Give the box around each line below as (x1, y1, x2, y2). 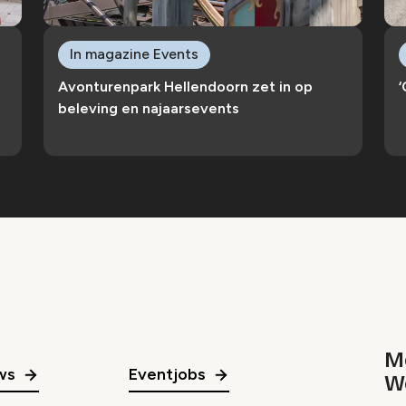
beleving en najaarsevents (58, 100, 239, 118)
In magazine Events (70, 45, 198, 63)
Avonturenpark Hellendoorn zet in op (58, 78, 313, 96)
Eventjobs (129, 364, 206, 385)
